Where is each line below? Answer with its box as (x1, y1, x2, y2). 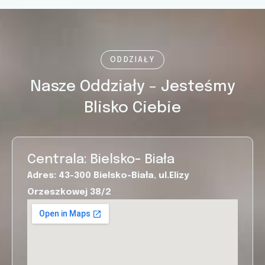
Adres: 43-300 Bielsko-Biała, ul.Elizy (27, 170, 189, 180)
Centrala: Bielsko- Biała (27, 153, 174, 166)
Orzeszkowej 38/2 (27, 187, 111, 197)
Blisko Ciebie (84, 99, 181, 116)
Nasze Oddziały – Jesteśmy (30, 78, 235, 95)
